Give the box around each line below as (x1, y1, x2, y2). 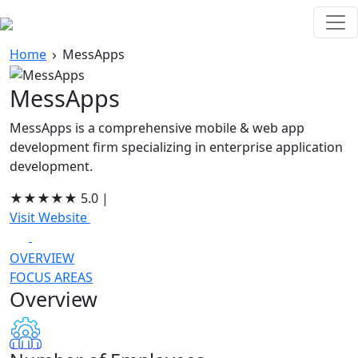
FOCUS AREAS (10, 268, 93, 286)
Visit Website (10, 208, 90, 226)
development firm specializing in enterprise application (10, 137, 343, 156)
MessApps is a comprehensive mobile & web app (10, 118, 304, 137)
